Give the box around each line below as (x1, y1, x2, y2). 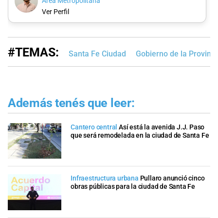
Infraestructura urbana (71, 174, 139, 183)
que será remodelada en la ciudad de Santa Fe (71, 131, 209, 140)
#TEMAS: (8, 45, 59, 60)
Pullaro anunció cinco (140, 174, 205, 183)
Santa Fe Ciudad (69, 49, 126, 59)
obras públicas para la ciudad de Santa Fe (71, 182, 195, 191)
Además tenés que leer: (8, 96, 135, 110)
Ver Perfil (41, 8, 69, 17)
